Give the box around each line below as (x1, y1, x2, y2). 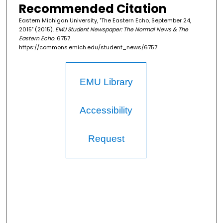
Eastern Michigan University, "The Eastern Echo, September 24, (18, 16, 191, 25)
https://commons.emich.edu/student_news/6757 (18, 43, 157, 52)
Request (88, 133, 124, 144)
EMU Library (79, 77, 133, 88)
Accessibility (80, 105, 133, 116)
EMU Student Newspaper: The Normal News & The (55, 25, 188, 34)
